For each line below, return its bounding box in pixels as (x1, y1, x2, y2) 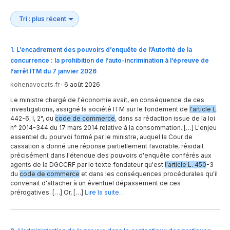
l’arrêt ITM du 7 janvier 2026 (10, 67, 97, 75)
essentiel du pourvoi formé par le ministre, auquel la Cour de (10, 133, 193, 141)
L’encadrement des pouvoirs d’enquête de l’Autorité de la (16, 46, 192, 54)
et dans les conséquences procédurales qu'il (80, 170, 218, 178)
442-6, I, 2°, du (10, 114, 55, 123)
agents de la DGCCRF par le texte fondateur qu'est (10, 161, 165, 169)
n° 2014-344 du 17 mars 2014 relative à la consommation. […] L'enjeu (10, 124, 217, 132)
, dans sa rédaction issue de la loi (115, 114, 215, 123)
